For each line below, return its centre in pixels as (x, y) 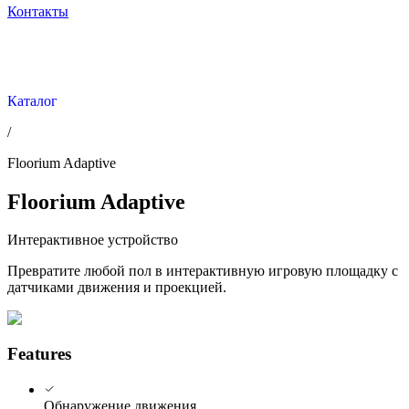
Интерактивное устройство (93, 240)
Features (39, 354)
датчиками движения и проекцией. (117, 288)
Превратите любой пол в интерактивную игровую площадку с (203, 271)
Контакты (38, 11)
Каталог (32, 100)
